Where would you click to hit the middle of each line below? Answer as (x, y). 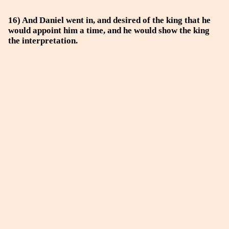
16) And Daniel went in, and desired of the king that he (109, 20)
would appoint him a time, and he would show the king (109, 30)
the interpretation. (43, 41)
